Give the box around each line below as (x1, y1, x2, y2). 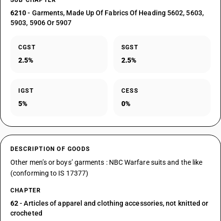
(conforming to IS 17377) (10, 169, 89, 177)
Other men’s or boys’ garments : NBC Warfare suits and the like (10, 158, 203, 166)
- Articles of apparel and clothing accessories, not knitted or (18, 199, 209, 207)
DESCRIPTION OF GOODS (10, 146, 90, 152)
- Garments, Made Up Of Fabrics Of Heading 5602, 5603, (26, 9, 204, 17)
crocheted (10, 209, 42, 217)
